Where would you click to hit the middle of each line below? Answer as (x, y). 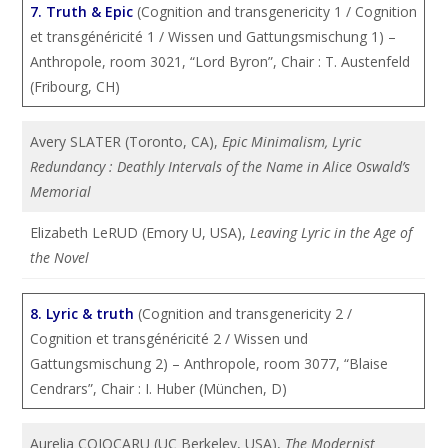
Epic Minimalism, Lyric (292, 141)
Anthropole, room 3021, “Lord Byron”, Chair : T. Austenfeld (220, 61)
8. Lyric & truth (82, 313)
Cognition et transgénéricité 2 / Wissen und (169, 338)
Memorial (61, 191)
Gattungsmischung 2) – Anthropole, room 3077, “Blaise (209, 363)
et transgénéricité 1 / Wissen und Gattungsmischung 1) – (213, 36)
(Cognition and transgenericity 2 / (243, 313)
